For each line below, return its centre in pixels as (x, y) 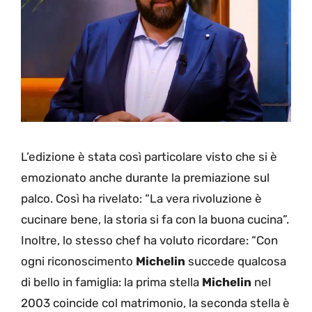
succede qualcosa (236, 261)
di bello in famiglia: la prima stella (111, 282)
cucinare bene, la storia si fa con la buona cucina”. (155, 219)
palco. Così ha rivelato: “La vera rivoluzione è (141, 198)
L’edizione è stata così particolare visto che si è (149, 156)
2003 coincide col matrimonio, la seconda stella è (155, 303)
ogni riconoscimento (78, 261)
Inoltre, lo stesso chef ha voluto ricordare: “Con (149, 240)
